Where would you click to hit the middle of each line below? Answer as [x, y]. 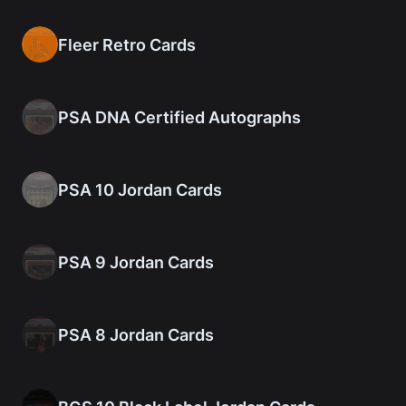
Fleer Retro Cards [127, 44]
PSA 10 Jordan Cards [140, 189]
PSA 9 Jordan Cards [136, 262]
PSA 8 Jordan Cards [136, 334]
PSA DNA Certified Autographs [179, 117]
